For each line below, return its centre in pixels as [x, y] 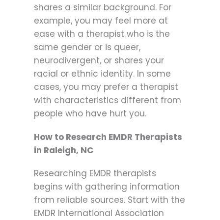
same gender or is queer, [87, 47]
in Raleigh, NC [64, 150]
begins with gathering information [107, 186]
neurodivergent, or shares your [99, 60]
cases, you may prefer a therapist [106, 87]
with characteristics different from [108, 100]
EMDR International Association [99, 213]
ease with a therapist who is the [102, 34]
